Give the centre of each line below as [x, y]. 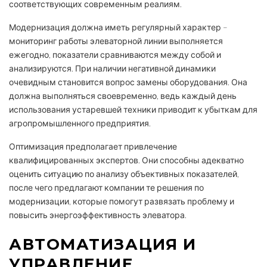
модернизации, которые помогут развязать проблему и [122, 201]
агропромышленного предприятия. [80, 123]
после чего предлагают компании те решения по [106, 187]
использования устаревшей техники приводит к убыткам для [133, 109]
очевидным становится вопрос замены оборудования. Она [128, 82]
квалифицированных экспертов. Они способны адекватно [126, 160]
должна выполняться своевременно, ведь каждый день [123, 96]
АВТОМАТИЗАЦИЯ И [103, 244]
